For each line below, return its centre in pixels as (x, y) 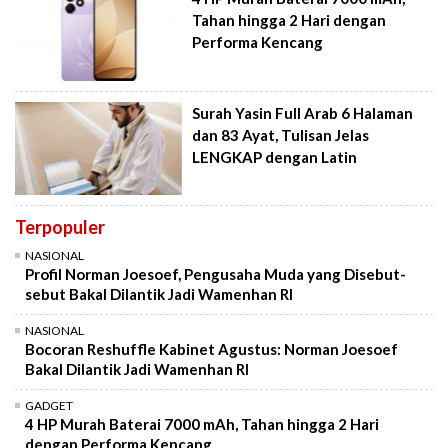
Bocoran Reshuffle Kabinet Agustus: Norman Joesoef (211, 349)
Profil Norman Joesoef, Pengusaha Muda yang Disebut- (215, 274)
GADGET (49, 406)
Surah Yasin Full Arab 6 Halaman (303, 112)
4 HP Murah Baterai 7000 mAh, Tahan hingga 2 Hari (202, 424)
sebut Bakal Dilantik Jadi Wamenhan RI (159, 294)
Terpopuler (60, 227)
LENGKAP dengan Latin (275, 156)
